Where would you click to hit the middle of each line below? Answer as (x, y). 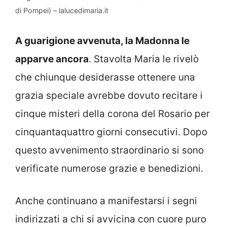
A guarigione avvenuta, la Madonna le (102, 41)
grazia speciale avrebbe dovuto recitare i (109, 95)
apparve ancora (52, 59)
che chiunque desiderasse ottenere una (105, 77)
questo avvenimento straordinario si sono (109, 150)
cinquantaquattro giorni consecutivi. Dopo (111, 132)
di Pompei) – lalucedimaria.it (62, 11)
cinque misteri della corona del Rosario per (112, 113)
